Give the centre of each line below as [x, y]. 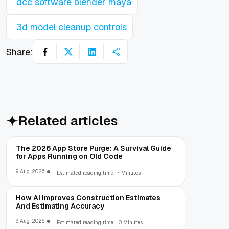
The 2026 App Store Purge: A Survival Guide [94, 148]
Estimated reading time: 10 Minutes [100, 223]
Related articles [68, 121]
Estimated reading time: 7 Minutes [99, 173]
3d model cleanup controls [72, 27]
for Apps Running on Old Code [69, 157]
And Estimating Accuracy [60, 206]
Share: [19, 52]
